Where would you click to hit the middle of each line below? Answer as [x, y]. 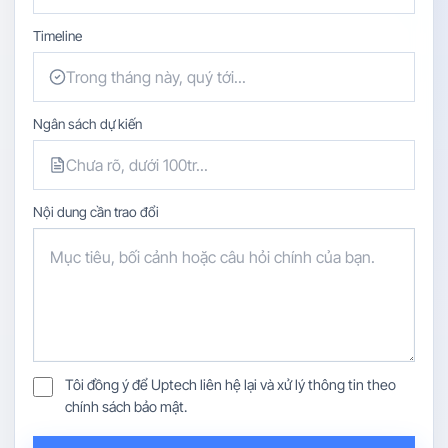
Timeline [57, 36]
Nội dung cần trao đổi [96, 212]
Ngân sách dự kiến [87, 124]
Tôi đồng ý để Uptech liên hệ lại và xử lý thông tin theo [230, 384]
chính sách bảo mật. [126, 406]
